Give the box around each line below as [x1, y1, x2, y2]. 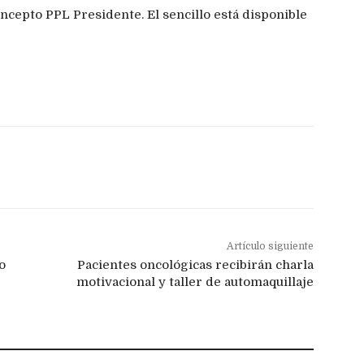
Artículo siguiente [226, 240, 314, 253]
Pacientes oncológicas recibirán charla [76, 258, 314, 273]
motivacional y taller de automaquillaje [76, 275, 314, 290]
